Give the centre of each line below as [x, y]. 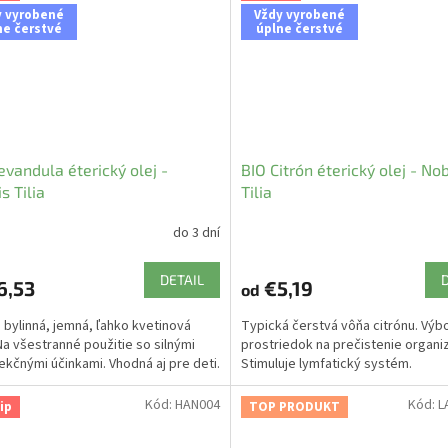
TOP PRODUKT [294, 406]
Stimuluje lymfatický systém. [326, 364]
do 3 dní [196, 232]
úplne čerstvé [299, 29]
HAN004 [197, 404]
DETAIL [181, 280]
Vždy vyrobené [299, 15]
